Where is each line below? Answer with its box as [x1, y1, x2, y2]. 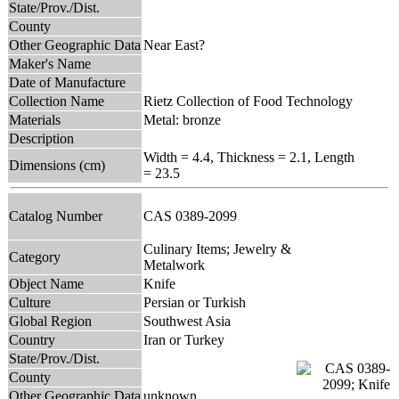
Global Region [9, 313, 92, 329]
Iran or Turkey [143, 331, 224, 347]
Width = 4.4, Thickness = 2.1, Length [143, 149, 354, 165]
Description [9, 130, 74, 146]
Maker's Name [9, 55, 91, 71]
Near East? [143, 37, 205, 53]
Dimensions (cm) [9, 157, 105, 173]
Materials [9, 111, 61, 127]
